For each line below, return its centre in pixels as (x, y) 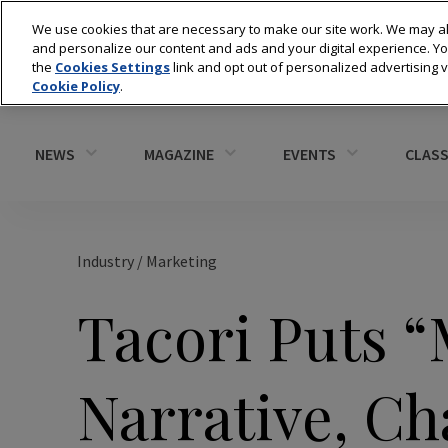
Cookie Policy (76, 86)
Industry (107, 261)
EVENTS (309, 153)
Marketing (181, 261)
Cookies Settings (112, 67)
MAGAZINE (179, 153)
